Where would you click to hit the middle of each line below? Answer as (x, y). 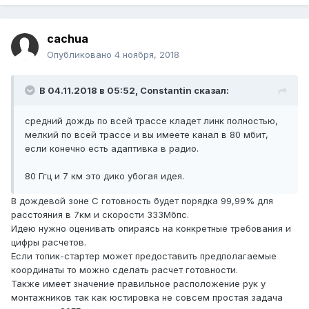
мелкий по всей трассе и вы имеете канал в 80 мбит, (147, 135)
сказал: (210, 91)
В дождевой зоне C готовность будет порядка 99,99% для (142, 201)
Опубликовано (81, 55)
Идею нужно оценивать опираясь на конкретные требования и (151, 229)
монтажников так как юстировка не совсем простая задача (147, 298)
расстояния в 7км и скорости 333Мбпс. (100, 215)
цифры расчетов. (49, 242)
